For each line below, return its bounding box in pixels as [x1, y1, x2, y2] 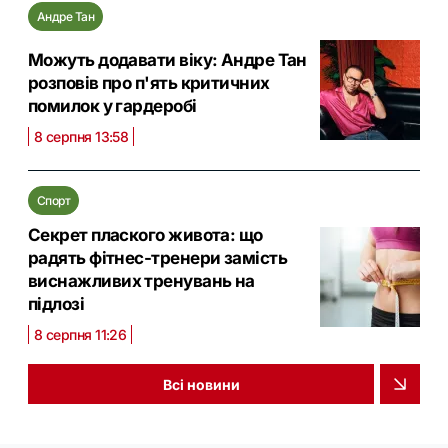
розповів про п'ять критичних [28, 73, 270, 94]
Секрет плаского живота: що [28, 225, 263, 246]
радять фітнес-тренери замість [28, 248, 288, 269]
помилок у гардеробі [28, 96, 197, 117]
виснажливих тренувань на [28, 271, 255, 292]
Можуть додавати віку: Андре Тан [28, 50, 307, 71]
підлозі [28, 294, 85, 315]
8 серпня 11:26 [34, 326, 127, 344]
